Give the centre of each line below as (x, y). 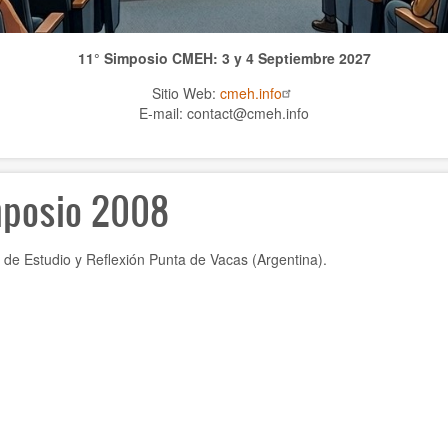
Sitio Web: (186, 92)
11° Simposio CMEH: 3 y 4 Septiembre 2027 (224, 57)
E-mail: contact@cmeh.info (224, 112)
